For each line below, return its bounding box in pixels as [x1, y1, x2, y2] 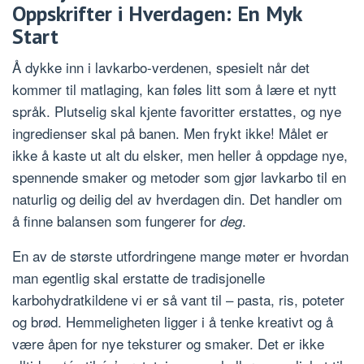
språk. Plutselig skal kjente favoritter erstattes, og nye [12, 100, 341, 121]
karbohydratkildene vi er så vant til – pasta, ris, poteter [12, 288, 344, 310]
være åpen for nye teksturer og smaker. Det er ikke [12, 332, 324, 353]
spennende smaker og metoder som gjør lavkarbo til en [12, 166, 346, 187]
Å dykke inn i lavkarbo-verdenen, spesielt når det [12, 56, 310, 77]
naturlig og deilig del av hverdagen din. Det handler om [12, 188, 342, 209]
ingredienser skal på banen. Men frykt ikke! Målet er [12, 122, 328, 143]
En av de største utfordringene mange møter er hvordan [12, 245, 349, 266]
